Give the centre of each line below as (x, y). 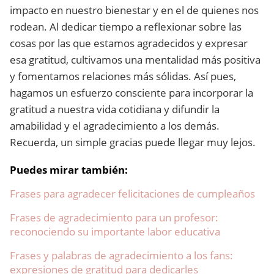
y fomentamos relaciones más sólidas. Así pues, (123, 76)
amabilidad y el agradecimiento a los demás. (115, 126)
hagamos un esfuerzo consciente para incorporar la (131, 93)
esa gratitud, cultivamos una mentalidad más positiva (135, 60)
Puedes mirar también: (69, 170)
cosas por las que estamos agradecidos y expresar (129, 43)
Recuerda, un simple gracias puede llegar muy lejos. (133, 142)
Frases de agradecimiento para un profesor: (114, 217)
